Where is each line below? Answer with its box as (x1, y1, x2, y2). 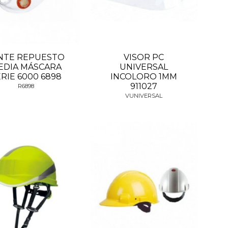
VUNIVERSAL (125, 92, 163, 99)
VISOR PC (124, 52, 164, 63)
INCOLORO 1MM (110, 72, 178, 82)
